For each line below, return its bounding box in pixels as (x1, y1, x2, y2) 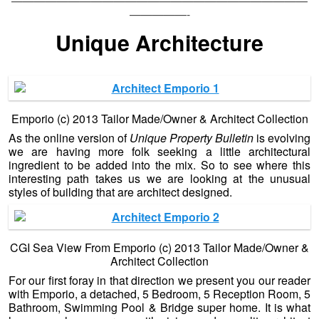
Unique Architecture (56, 26, 263, 58)
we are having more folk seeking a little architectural (9, 143, 310, 160)
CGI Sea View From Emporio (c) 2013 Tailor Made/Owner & (10, 239, 309, 256)
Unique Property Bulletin (130, 130, 253, 147)
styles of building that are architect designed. (9, 184, 232, 201)
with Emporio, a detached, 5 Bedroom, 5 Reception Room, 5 (9, 286, 310, 303)
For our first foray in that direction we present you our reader (9, 272, 310, 289)
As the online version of (9, 130, 130, 147)
